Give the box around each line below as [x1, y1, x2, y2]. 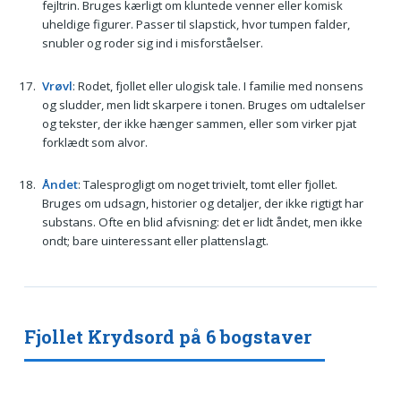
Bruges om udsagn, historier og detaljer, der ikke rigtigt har [41, 195, 363, 212]
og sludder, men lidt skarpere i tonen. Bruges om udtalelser [41, 96, 365, 113]
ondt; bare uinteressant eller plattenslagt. [41, 233, 269, 250]
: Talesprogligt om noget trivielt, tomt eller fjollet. [77, 176, 337, 193]
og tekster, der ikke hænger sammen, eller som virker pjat [41, 115, 356, 132]
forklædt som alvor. [41, 133, 148, 150]
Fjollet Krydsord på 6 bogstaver [23, 325, 311, 349]
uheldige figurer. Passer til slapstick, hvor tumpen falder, [41, 15, 350, 32]
